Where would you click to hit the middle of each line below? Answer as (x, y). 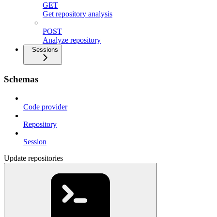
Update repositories (33, 158)
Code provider (45, 107)
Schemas (21, 79)
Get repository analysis (77, 14)
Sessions (45, 50)
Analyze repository (72, 40)
